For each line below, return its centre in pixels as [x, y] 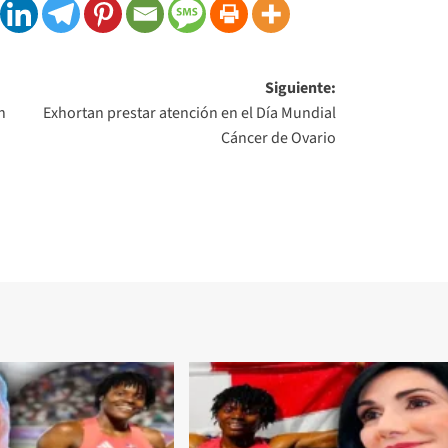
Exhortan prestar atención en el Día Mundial [190, 112]
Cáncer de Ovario [279, 137]
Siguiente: [301, 87]
